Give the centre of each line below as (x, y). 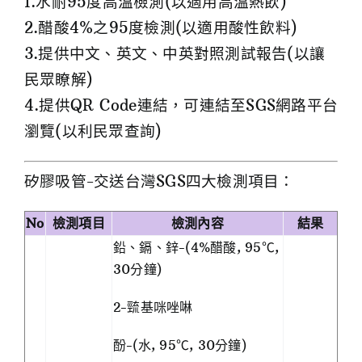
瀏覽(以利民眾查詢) (93, 132)
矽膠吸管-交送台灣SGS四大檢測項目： (160, 182)
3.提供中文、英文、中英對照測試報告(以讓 (175, 54)
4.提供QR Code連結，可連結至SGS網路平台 (181, 106)
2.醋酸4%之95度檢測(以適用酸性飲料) (161, 28)
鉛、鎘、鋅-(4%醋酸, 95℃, (196, 248)
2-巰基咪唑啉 (153, 307)
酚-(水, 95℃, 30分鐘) (180, 345)
